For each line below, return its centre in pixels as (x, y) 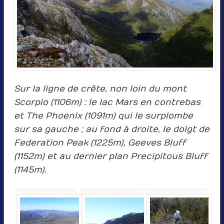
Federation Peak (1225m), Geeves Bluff (100, 143)
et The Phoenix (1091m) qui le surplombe (103, 116)
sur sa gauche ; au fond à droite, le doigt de (111, 129)
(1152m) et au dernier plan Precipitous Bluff (110, 156)
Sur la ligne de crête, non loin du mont (100, 89)
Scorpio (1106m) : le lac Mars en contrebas (107, 102)
